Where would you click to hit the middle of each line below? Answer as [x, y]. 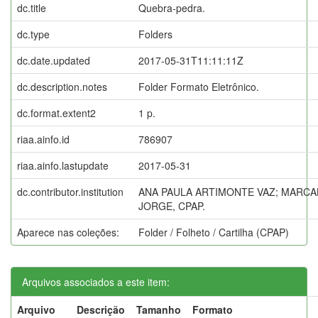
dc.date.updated [54, 60]
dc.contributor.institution [70, 191]
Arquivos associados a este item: [96, 281]
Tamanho [159, 309]
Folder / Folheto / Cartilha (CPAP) [214, 232]
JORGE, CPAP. [172, 205]
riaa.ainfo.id [43, 139]
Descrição [101, 309]
